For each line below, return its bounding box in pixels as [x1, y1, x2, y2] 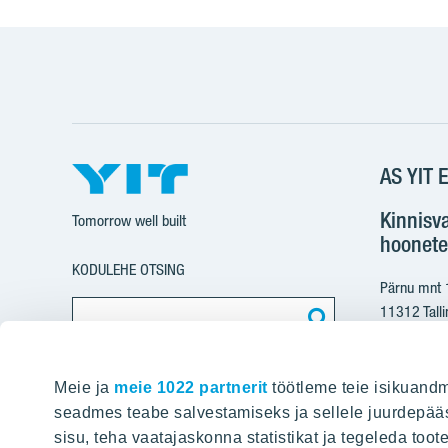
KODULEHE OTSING [72, 260, 185, 280]
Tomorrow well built [72, 211, 186, 231]
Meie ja [54, 379, 114, 396]
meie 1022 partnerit [114, 379, 268, 396]
